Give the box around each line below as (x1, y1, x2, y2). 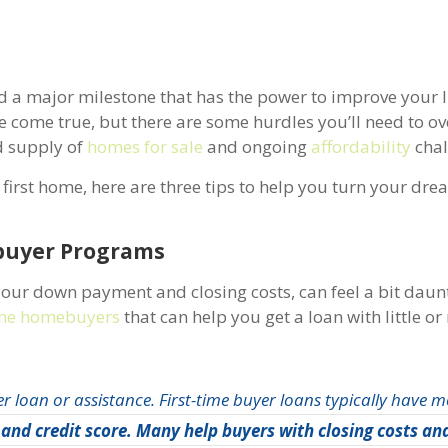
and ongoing (203, 134, 312, 158)
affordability (311, 134, 412, 158)
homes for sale (87, 134, 204, 158)
